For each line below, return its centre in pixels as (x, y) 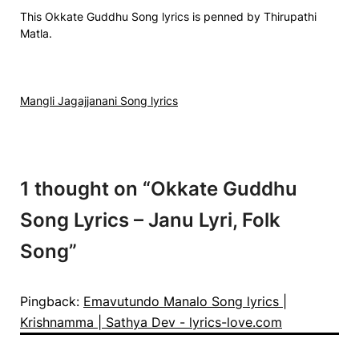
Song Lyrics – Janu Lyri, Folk (150, 220)
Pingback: (52, 301)
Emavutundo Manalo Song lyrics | (185, 301)
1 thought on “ (85, 188)
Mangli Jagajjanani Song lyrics (99, 100)
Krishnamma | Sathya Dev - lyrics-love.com (151, 322)
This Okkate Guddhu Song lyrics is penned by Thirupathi (168, 16)
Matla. (36, 33)
